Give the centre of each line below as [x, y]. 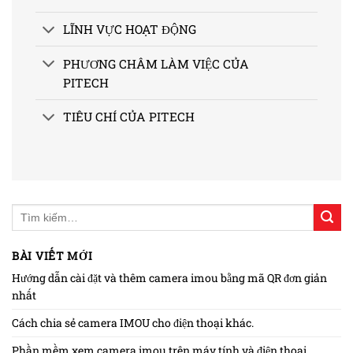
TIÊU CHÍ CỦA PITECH [129, 117]
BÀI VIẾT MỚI [52, 256]
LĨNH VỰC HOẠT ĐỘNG [130, 30]
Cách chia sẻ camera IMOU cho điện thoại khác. [134, 323]
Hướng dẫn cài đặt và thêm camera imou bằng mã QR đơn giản [169, 278]
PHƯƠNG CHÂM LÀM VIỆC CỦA [156, 63]
